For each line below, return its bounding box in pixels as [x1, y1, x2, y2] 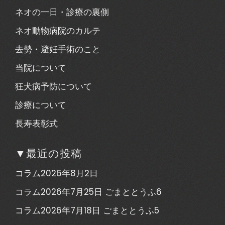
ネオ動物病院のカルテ [15, 25, 100, 37]
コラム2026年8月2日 [15, 167, 98, 179]
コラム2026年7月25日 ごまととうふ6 [15, 186, 162, 198]
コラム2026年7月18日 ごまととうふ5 [15, 204, 159, 216]
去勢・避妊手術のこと [15, 43, 100, 55]
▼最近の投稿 [15, 145, 82, 160]
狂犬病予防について [15, 80, 92, 92]
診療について [15, 99, 66, 111]
